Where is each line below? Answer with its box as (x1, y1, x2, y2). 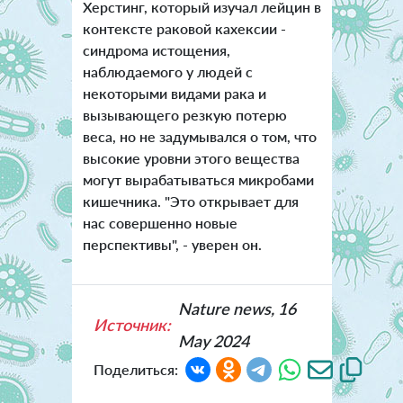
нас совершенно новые (82, 213, 237, 231)
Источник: (93, 314, 171, 335)
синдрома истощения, (82, 40, 230, 58)
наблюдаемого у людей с (82, 62, 253, 80)
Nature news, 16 (177, 298, 296, 318)
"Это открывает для (160, 192, 299, 210)
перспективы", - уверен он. (82, 235, 262, 253)
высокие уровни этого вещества (82, 148, 300, 166)
